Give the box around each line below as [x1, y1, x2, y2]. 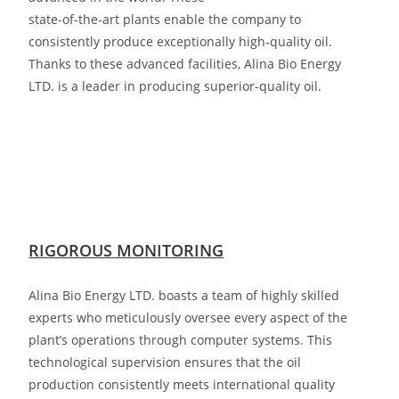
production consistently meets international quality [28, 376, 336, 393]
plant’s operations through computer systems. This [28, 331, 333, 348]
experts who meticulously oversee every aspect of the [28, 309, 348, 326]
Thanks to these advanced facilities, [28, 55, 245, 72]
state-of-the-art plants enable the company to [28, 11, 302, 28]
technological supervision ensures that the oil [28, 354, 302, 370]
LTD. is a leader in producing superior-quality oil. [28, 77, 322, 94]
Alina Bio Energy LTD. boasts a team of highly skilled [28, 287, 340, 304]
